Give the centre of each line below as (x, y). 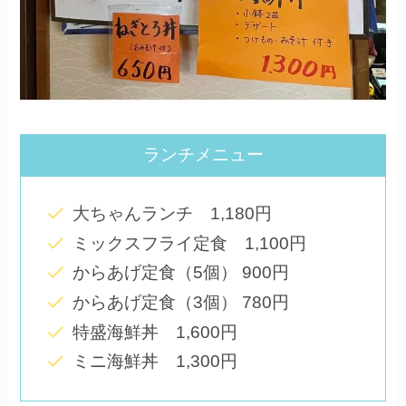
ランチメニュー (203, 155)
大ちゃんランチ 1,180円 (172, 213)
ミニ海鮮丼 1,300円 (155, 362)
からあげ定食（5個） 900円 (180, 273)
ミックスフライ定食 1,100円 (189, 243)
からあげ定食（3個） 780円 (180, 302)
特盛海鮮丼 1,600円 (155, 332)
